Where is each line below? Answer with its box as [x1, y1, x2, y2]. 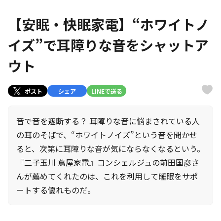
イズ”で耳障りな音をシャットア [8, 35, 209, 55]
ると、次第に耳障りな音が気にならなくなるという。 [16, 143, 205, 154]
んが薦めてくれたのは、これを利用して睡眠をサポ [16, 170, 198, 182]
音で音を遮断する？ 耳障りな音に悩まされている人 [16, 115, 200, 127]
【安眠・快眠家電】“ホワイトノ [8, 14, 209, 34]
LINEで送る [91, 86, 122, 95]
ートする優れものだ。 [16, 184, 95, 196]
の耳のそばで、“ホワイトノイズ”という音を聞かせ [16, 129, 197, 141]
